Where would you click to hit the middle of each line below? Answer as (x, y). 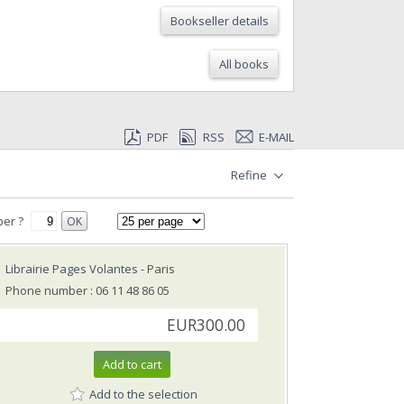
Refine (250, 175)
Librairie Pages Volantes (72, 269)
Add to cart (132, 365)
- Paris (156, 269)
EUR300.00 (206, 326)
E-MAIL (276, 138)
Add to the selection (143, 394)
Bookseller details (220, 21)
